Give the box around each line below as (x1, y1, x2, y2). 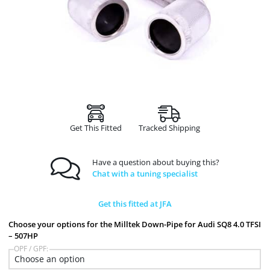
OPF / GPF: (14, 243, 49, 254)
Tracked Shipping (139, 122, 201, 133)
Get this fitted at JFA (98, 198, 172, 210)
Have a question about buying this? (92, 157, 219, 168)
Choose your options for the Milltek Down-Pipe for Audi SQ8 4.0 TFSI (8, 218, 262, 230)
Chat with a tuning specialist (92, 168, 198, 180)
